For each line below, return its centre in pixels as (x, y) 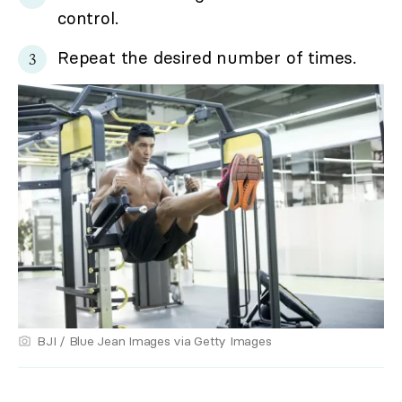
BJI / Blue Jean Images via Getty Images (154, 341)
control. (88, 17)
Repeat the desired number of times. (207, 57)
